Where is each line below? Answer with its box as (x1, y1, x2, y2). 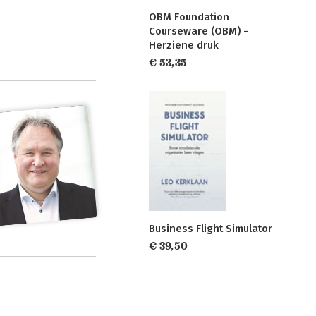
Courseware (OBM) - (149, 25, 248, 38)
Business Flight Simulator (149, 222, 272, 236)
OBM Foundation (149, 11, 229, 24)
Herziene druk (149, 39, 219, 52)
